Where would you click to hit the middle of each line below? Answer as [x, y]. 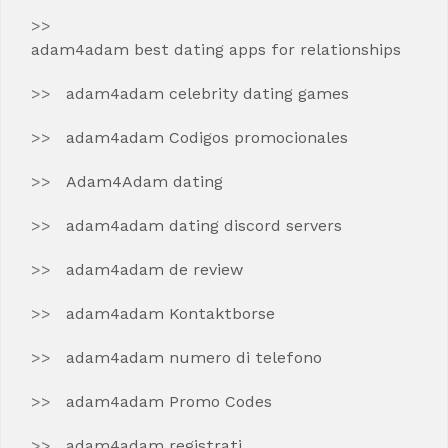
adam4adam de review [154, 269]
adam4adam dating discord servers [204, 225]
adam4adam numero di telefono [194, 357]
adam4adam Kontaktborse [170, 313]
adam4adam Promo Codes [169, 401]
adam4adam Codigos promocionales [207, 137]
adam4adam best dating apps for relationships [216, 49]
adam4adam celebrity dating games [207, 93]
